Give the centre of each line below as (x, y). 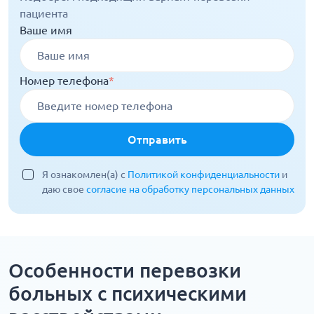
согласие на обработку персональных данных (190, 190)
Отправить (157, 140)
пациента (44, 14)
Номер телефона (64, 81)
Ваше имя (46, 30)
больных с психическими (128, 294)
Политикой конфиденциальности (205, 175)
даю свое (64, 190)
